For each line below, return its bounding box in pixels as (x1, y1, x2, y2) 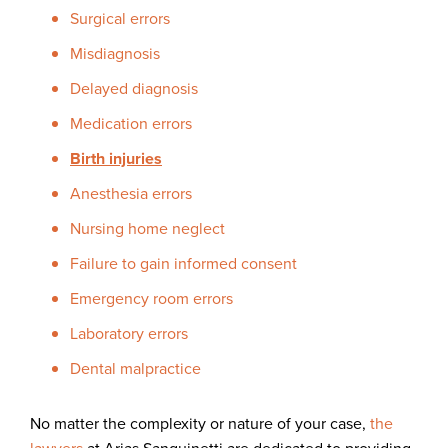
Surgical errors (70, 6, 170, 30)
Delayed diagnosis (70, 76, 198, 100)
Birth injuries (70, 146, 162, 170)
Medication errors (70, 111, 192, 135)
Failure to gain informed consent (70, 251, 297, 275)
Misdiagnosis (70, 41, 160, 65)
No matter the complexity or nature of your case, (30, 411, 370, 435)
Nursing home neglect (70, 216, 225, 240)
